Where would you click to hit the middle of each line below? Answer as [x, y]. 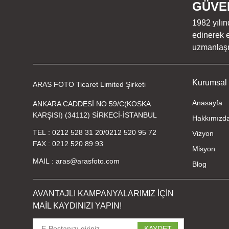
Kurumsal [210, 83]
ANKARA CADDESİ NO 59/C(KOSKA [92, 104]
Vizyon [203, 133]
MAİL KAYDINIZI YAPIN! [77, 206]
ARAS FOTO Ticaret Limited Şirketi [89, 84]
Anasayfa [207, 103]
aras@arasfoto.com [88, 161]
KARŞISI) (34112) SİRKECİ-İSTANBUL [95, 115]
